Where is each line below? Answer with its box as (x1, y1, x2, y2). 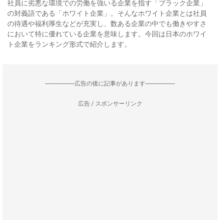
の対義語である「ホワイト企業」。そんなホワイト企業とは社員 (7, 9, 207, 17)
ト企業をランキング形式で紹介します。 (7, 40, 131, 48)
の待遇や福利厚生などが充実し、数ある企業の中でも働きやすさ (7, 20, 207, 27)
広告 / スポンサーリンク (78, 100, 142, 107)
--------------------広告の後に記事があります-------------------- (45, 80, 175, 87)
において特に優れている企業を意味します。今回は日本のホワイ (7, 30, 207, 38)
